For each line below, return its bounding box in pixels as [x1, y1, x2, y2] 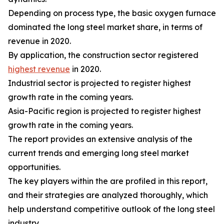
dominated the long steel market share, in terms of [8, 22, 202, 32]
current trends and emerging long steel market [8, 148, 189, 158]
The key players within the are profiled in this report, [8, 176, 207, 186]
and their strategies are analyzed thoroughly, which [8, 190, 208, 200]
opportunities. [8, 162, 60, 172]
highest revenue [8, 64, 70, 74]
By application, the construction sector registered [8, 50, 198, 60]
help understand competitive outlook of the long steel [8, 204, 215, 214]
